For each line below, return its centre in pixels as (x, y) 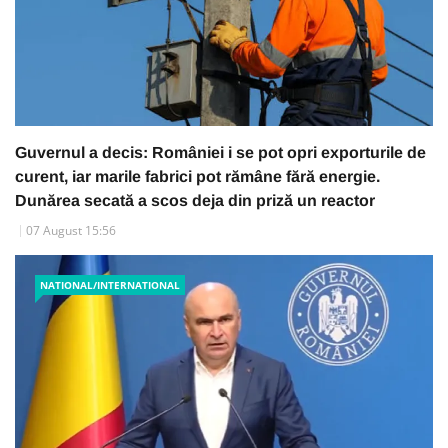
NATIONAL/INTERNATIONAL (110, 284)
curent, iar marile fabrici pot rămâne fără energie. (197, 176)
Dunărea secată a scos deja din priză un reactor (195, 200)
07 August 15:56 (71, 230)
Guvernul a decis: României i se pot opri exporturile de (220, 152)
